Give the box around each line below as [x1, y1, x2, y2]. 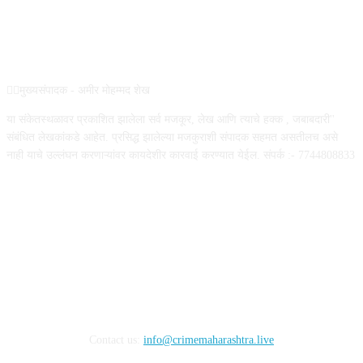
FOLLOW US [137, 219, 226, 236]
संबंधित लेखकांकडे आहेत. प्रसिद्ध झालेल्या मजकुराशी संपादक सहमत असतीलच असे [6, 131, 338, 144]
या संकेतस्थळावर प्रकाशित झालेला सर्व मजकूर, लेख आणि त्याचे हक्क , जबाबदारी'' [6, 113, 335, 126]
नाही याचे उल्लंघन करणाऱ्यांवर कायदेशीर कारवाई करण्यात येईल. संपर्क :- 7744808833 [6, 149, 355, 162]
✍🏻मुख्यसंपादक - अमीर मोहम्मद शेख [6, 84, 150, 97]
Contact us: [89, 334, 143, 347]
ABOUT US [144, 41, 219, 58]
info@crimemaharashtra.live [143, 334, 274, 347]
